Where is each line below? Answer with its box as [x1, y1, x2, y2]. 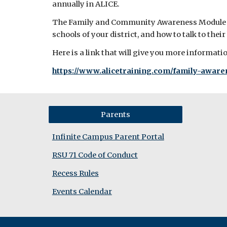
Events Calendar [52, 187, 112, 196]
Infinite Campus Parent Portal [52, 132, 164, 141]
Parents [101, 110, 130, 119]
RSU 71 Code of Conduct [52, 150, 138, 160]
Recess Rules [52, 169, 99, 178]
